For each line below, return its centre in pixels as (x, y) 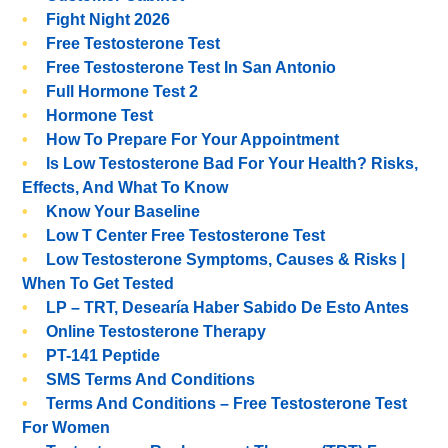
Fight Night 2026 (108, 19)
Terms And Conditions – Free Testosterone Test (227, 403)
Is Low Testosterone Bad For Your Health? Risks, (232, 163)
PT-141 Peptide (103, 355)
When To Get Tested (98, 283)
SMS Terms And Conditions (151, 379)
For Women (66, 427)
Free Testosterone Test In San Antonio (191, 67)
